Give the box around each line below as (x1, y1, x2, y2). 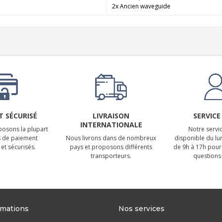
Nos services (118, 204, 165, 213)
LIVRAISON (93, 111, 129, 120)
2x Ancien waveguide (112, 1, 171, 10)
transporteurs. (91, 151, 131, 160)
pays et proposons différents (70, 142, 152, 151)
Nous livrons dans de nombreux (66, 133, 156, 142)
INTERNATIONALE (80, 119, 142, 129)
